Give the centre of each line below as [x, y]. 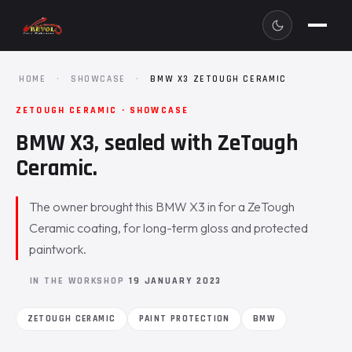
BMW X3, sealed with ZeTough [157, 143]
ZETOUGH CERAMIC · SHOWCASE [103, 110]
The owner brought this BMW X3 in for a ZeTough [162, 207]
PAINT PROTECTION [184, 318]
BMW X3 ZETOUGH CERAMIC [218, 79]
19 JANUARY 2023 [175, 280]
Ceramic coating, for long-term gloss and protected [169, 228]
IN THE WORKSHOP [79, 280]
